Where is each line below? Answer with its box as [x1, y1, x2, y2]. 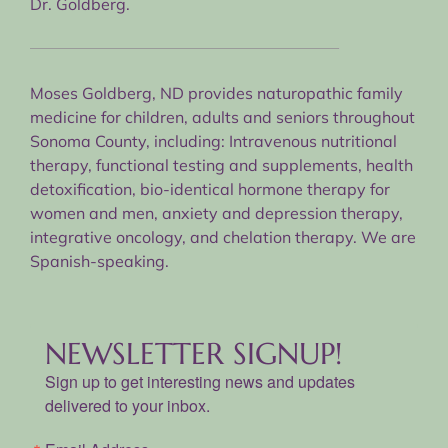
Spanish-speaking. [30, 250, 169, 271]
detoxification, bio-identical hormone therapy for [30, 178, 390, 199]
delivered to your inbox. [45, 393, 210, 417]
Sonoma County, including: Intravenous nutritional [30, 130, 397, 151]
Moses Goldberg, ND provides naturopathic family [30, 82, 403, 103]
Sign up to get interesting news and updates [45, 369, 355, 393]
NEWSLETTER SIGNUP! [45, 334, 342, 372]
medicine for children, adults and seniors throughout [30, 106, 415, 127]
